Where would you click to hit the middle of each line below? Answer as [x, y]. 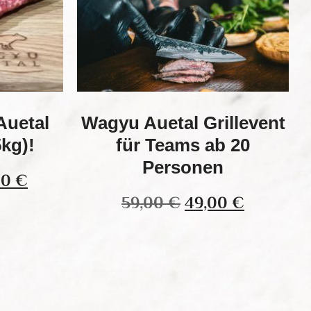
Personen [183, 167]
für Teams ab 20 [183, 145]
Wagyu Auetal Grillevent [183, 123]
